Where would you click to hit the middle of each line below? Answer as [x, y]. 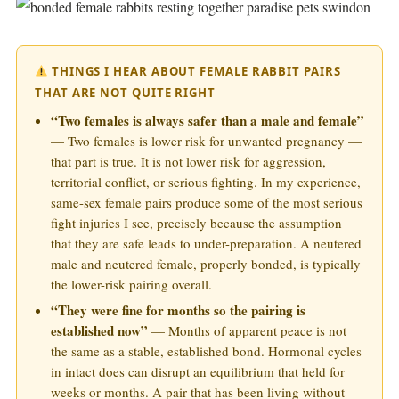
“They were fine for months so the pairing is [178, 310]
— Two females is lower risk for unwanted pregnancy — [206, 141]
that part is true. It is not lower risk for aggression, [188, 162]
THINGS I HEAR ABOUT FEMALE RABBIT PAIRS [194, 72]
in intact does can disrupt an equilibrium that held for [198, 372]
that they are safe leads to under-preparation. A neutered [206, 244]
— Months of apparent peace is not [247, 331]
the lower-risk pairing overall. [131, 285]
